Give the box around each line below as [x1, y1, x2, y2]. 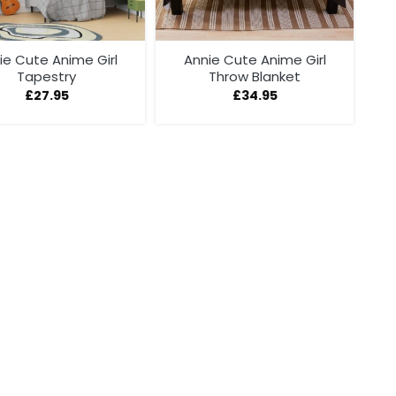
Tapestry [17, 66, 77, 86]
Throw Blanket [209, 66, 301, 86]
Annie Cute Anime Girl [183, 49, 326, 69]
